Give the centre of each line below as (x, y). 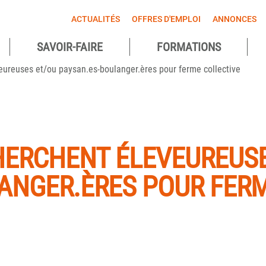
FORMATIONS (189, 47)
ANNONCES (234, 19)
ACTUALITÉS (95, 19)
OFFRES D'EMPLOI (166, 19)
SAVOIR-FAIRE (70, 47)
